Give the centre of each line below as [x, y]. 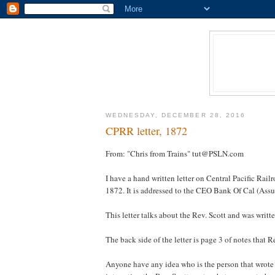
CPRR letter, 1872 [146, 131]
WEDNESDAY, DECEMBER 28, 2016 [176, 115]
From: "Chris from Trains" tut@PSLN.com [175, 153]
